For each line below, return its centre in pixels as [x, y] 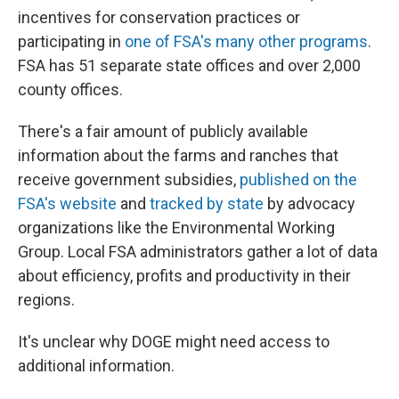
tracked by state [207, 204]
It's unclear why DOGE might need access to [174, 342]
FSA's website [67, 204]
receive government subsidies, [129, 179]
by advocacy [309, 204]
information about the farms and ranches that [178, 155]
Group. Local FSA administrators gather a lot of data [198, 252]
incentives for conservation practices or [159, 17]
